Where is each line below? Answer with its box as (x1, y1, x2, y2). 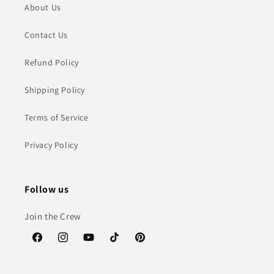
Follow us (24, 183, 69, 196)
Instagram (56, 238, 97, 250)
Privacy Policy (24, 139, 78, 151)
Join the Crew (24, 210, 81, 223)
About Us (24, 2, 61, 13)
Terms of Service (24, 112, 89, 124)
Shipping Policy (24, 84, 85, 96)
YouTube (82, 238, 116, 250)
